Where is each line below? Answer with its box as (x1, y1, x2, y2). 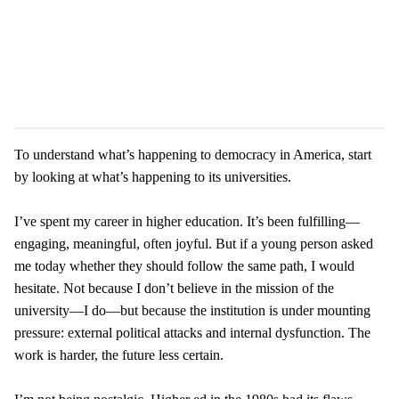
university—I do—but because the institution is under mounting (14, 302, 370, 318)
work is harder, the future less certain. (14, 346, 224, 362)
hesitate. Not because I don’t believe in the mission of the (14, 280, 334, 296)
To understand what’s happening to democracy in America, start (14, 146, 371, 162)
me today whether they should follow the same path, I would (14, 257, 354, 273)
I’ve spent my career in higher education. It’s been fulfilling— (14, 213, 360, 229)
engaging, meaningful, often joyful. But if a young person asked (14, 235, 373, 251)
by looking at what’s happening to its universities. (14, 168, 291, 184)
